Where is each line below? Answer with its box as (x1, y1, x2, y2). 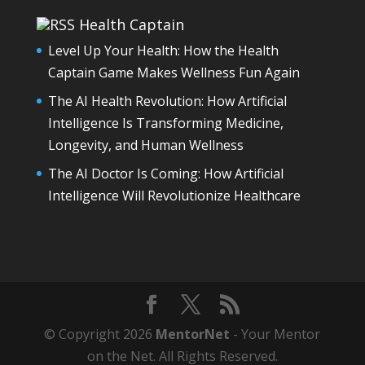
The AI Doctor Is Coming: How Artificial (47, 164, 284, 182)
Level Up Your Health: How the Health (47, 41, 279, 59)
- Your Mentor (230, 325, 321, 343)
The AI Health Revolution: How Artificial (47, 91, 287, 110)
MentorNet (156, 325, 231, 343)
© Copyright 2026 (44, 325, 156, 343)
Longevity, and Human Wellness (47, 135, 244, 154)
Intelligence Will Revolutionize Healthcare (47, 186, 301, 204)
